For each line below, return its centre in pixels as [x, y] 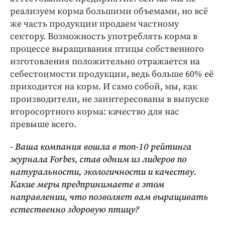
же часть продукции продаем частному [94, 24]
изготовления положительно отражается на [105, 62]
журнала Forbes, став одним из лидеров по [98, 160]
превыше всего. [43, 125]
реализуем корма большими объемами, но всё [109, 12]
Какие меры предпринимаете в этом [87, 185]
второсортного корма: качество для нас [95, 112]
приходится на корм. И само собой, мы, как [104, 87]
